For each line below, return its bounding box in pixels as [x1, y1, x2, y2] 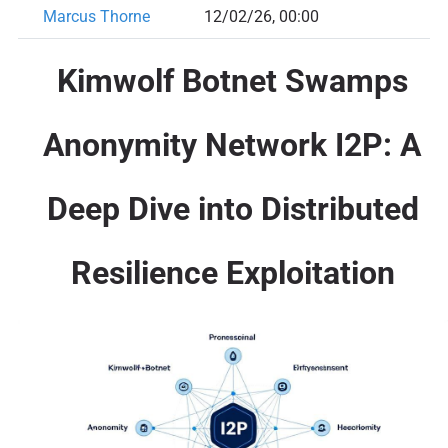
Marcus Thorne [42, 7, 150, 27]
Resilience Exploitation [70, 253, 395, 292]
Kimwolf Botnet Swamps [57, 61, 409, 100]
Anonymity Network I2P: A [43, 125, 423, 164]
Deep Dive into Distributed [46, 189, 419, 228]
